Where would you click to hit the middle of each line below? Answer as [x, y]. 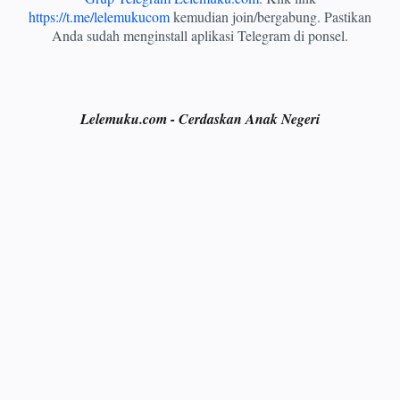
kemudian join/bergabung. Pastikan [271, 16]
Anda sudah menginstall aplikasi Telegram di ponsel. [200, 35]
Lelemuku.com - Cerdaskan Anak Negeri [200, 118]
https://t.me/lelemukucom [99, 16]
